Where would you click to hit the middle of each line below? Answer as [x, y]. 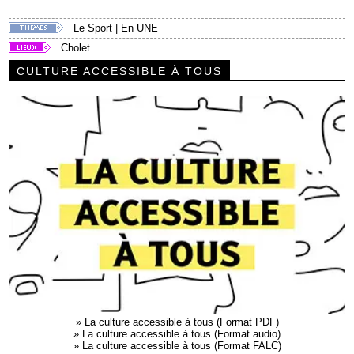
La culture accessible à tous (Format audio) [181, 333]
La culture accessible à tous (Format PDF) [181, 322]
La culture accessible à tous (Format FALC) [181, 345]
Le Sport [93, 28]
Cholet [76, 48]
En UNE [140, 28]
